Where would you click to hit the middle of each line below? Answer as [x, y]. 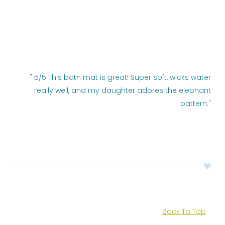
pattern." [196, 103]
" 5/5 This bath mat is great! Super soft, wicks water [120, 77]
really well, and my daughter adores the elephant [123, 90]
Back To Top [184, 211]
